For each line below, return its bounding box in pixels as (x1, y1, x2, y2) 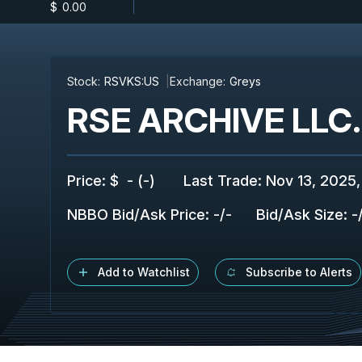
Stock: (67, 74, 100, 88)
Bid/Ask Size (256, 206, 343, 223)
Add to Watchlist (98, 265, 190, 279)
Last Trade (183, 172, 258, 189)
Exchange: (170, 74, 225, 88)
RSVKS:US (104, 74, 159, 88)
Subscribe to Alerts (246, 265, 352, 279)
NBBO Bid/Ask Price (67, 206, 205, 223)
